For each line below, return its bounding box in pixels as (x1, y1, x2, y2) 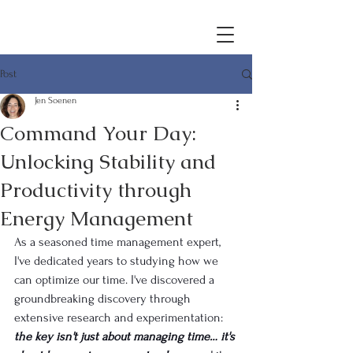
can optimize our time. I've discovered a (14, 273, 217, 287)
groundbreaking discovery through (14, 292, 194, 306)
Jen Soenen (35, 95, 76, 106)
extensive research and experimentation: (14, 310, 226, 325)
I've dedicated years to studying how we (14, 254, 221, 268)
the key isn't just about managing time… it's (14, 329, 238, 344)
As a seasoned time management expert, (14, 235, 224, 249)
